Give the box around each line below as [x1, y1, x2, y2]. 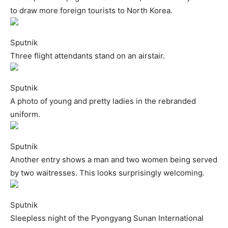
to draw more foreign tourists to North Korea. [10, 5, 173, 15]
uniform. [10, 109, 40, 119]
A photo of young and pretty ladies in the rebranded [10, 96, 196, 106]
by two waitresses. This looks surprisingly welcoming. [10, 167, 205, 178]
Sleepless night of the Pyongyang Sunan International [10, 213, 204, 223]
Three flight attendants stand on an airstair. [10, 50, 165, 61]
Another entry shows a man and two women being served [10, 154, 217, 164]
